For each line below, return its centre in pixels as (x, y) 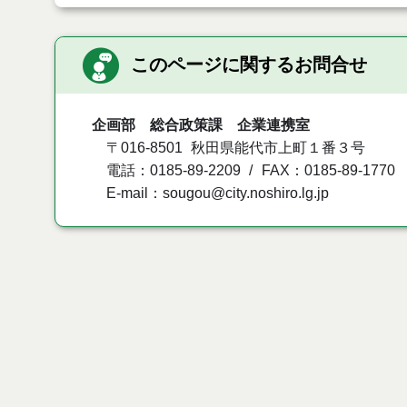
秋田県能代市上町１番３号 (278, 148)
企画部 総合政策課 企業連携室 (201, 125)
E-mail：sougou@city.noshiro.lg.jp (218, 194)
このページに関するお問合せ (249, 65)
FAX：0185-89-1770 (328, 171)
